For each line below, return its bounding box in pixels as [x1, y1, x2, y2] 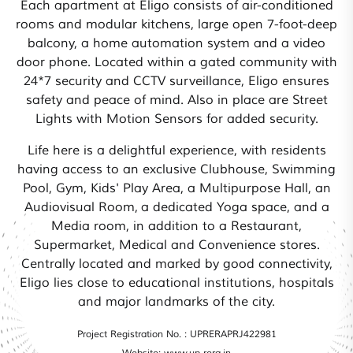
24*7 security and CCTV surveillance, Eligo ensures [24, 73, 329, 90]
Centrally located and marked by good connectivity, [20, 256, 333, 273]
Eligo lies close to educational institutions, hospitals [19, 275, 334, 292]
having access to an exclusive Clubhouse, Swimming [17, 162, 336, 178]
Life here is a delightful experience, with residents [27, 143, 326, 159]
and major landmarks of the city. [78, 294, 275, 310]
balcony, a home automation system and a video [28, 35, 325, 52]
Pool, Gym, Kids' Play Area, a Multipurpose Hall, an [22, 180, 331, 197]
